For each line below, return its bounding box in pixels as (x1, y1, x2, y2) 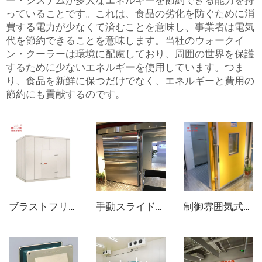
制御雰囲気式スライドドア (243, 201, 250, 213)
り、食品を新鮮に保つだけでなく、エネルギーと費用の (6, 75, 254, 87)
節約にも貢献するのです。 (6, 88, 125, 100)
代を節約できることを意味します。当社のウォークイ (6, 35, 244, 46)
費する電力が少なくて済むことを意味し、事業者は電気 (6, 21, 254, 33)
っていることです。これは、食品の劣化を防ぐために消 (6, 8, 254, 19)
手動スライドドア (156, 201, 163, 213)
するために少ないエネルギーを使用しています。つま (6, 61, 244, 73)
